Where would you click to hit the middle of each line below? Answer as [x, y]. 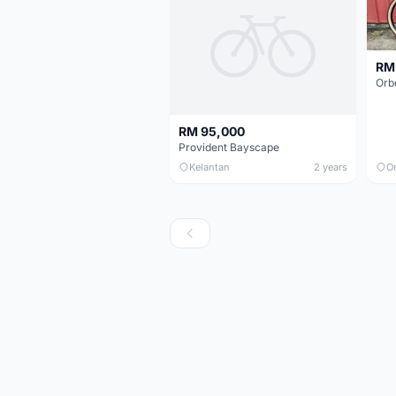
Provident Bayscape [229, 147]
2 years [331, 167]
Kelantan [209, 167]
